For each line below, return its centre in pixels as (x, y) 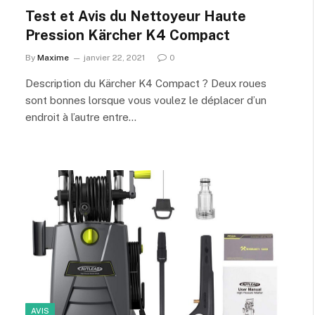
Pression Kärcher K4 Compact (128, 35)
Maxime (53, 57)
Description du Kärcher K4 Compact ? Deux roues (146, 83)
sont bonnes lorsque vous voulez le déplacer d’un (146, 100)
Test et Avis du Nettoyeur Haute (136, 16)
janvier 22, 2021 (114, 57)
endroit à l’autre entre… (81, 117)
